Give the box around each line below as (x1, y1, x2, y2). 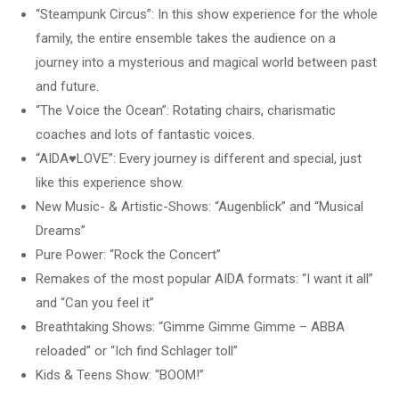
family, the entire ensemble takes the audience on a (36, 29, 336, 46)
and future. (36, 77, 99, 94)
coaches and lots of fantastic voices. (36, 126, 255, 142)
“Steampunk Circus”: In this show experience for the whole (36, 5, 378, 22)
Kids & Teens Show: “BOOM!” (36, 366, 204, 383)
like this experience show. (36, 174, 183, 191)
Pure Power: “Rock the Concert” (36, 246, 221, 263)
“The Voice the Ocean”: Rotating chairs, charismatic (36, 102, 336, 118)
